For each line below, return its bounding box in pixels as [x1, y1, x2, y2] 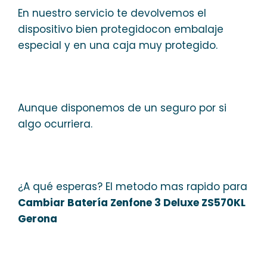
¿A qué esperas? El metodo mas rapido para [18, 179, 247, 194]
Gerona [18, 211, 57, 226]
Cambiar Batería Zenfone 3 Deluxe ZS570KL [18, 195, 246, 210]
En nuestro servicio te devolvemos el [18, 5, 206, 20]
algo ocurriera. [18, 116, 92, 131]
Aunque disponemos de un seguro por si [18, 100, 226, 115]
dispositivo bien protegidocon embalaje [18, 21, 223, 36]
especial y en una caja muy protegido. [18, 38, 218, 52]
